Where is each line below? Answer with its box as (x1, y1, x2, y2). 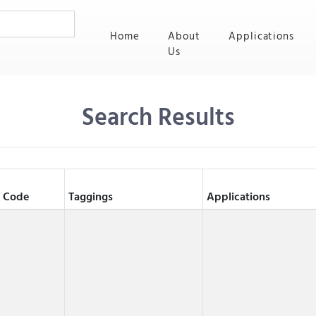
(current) (138, 28, 186, 44)
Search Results (81, 100, 235, 137)
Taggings (68, 189, 113, 206)
